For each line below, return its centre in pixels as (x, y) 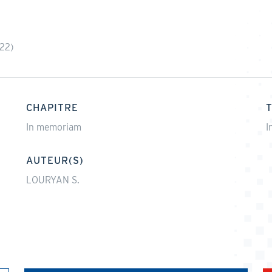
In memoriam (54, 127)
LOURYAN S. (53, 180)
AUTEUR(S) (55, 160)
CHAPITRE (53, 108)
